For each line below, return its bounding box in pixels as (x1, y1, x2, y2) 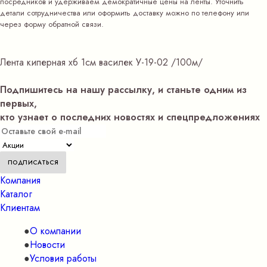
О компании (30, 224, 81, 238)
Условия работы (30, 252, 97, 265)
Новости (30, 238, 65, 252)
